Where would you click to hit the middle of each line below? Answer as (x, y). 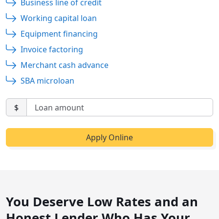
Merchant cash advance (65, 65)
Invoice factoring (52, 50)
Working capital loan (59, 18)
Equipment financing (59, 34)
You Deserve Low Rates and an (102, 201)
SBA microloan (47, 81)
